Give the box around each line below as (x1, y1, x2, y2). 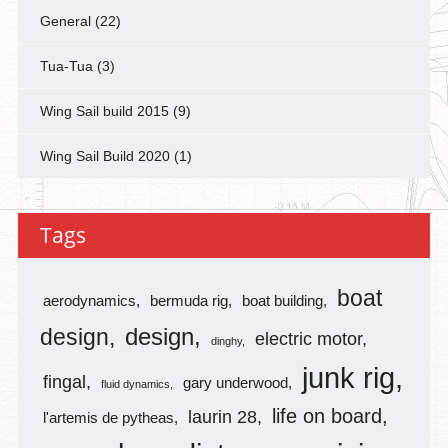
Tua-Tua (39, 58, 93, 75)
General (39, 13, 91, 30)
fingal (42, 372, 86, 393)
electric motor (254, 329, 362, 350)
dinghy (210, 335, 242, 348)
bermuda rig (149, 293, 228, 310)
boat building (241, 293, 323, 310)
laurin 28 (187, 407, 257, 428)
